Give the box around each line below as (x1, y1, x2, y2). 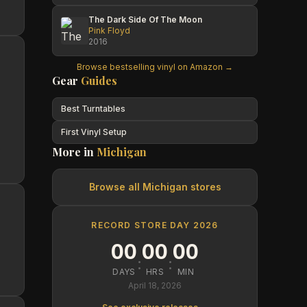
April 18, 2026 (128, 280, 182, 291)
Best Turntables (61, 103, 125, 114)
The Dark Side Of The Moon (88, 14, 202, 25)
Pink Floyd (88, 25, 130, 36)
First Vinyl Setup (61, 127, 127, 137)
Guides (81, 73, 117, 88)
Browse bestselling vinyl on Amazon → (77, 62, 233, 72)
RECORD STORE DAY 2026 (91, 220, 219, 230)
